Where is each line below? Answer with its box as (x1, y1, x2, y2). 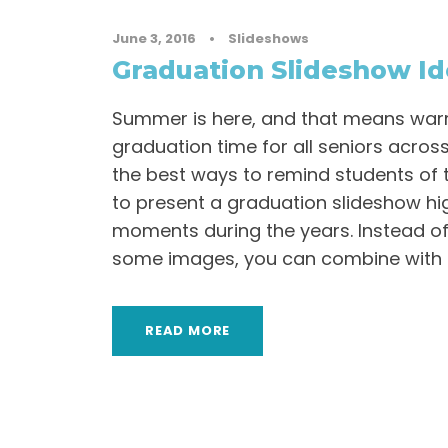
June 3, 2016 (112, 29, 196, 48)
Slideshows (228, 29, 309, 48)
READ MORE (145, 321, 231, 340)
